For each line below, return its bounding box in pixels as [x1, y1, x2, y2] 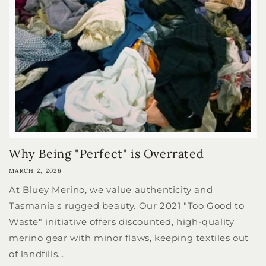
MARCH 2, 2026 [9, 167, 62, 175]
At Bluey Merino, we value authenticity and [9, 184, 213, 196]
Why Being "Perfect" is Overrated [9, 146, 204, 161]
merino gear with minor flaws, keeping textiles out [9, 232, 249, 244]
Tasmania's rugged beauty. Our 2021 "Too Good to [9, 200, 245, 212]
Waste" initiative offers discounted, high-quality [9, 216, 235, 228]
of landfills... [9, 248, 64, 260]
